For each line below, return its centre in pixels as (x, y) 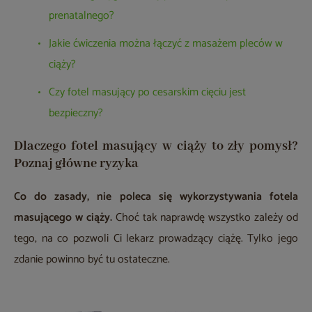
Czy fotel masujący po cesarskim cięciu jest (147, 93)
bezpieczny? (76, 114)
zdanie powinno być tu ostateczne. (92, 260)
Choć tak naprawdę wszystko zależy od (206, 218)
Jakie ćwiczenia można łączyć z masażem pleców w (166, 44)
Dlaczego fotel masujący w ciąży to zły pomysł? (156, 147)
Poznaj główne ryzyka (76, 164)
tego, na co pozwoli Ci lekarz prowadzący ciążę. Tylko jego (156, 239)
